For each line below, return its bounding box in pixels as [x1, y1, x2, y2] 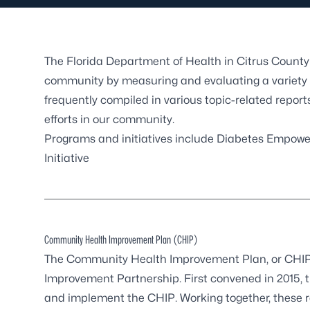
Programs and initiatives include [44, 132, 217, 145]
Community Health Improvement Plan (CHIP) [44, 233, 198, 246]
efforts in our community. [44, 113, 174, 126]
